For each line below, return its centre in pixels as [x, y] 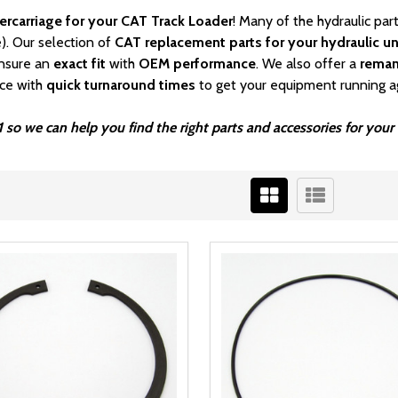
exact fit [81, 64]
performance [215, 64]
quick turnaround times [121, 85]
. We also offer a [308, 64]
